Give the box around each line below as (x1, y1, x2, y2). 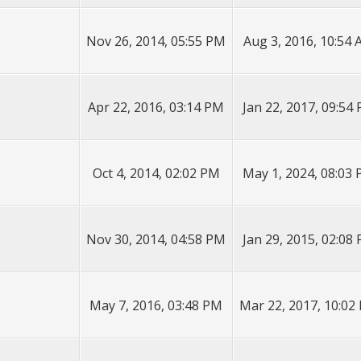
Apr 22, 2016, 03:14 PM (88, 98, 225, 116)
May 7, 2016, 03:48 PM (89, 297, 223, 314)
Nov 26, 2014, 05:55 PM (86, 32, 226, 50)
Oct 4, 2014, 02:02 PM (92, 164, 220, 182)
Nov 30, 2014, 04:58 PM (86, 230, 226, 248)
